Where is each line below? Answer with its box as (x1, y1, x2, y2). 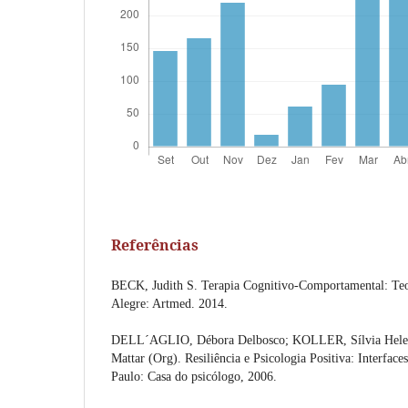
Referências (111, 234, 199, 255)
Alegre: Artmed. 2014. (111, 296, 228, 311)
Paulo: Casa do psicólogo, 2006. (111, 369, 277, 383)
